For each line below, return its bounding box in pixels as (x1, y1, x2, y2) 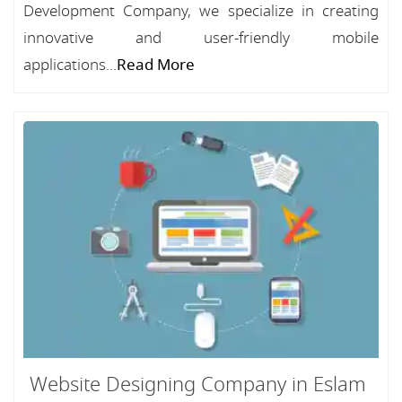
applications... (23, 54, 117, 76)
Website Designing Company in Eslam (29, 371, 366, 399)
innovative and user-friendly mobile (23, 27, 379, 49)
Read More (117, 54, 195, 76)
